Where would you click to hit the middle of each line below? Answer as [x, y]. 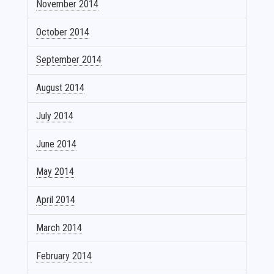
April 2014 [56, 200]
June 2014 [57, 144]
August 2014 [61, 88]
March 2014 [59, 228]
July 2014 [55, 116]
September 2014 [69, 60]
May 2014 [55, 172]
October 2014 [63, 32]
